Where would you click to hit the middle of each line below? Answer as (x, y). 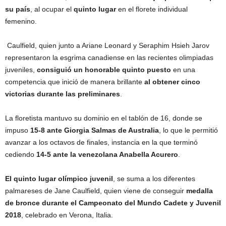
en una (183, 70)
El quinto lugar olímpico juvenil (59, 179)
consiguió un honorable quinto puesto (104, 70)
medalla (200, 191)
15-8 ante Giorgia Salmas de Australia (95, 130)
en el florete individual (152, 9)
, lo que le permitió (188, 130)
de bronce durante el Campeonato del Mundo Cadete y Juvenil (113, 203)
